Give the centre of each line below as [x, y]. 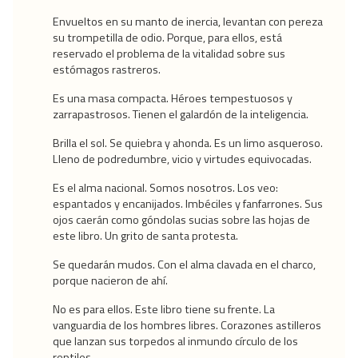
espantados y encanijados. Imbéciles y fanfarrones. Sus [188, 204]
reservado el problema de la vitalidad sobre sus [169, 54]
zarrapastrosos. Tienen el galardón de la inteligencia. [181, 115]
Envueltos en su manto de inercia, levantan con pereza [188, 22]
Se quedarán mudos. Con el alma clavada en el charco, [184, 265]
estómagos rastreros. [107, 70]
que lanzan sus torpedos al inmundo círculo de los [175, 342]
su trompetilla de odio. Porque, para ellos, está [167, 38]
